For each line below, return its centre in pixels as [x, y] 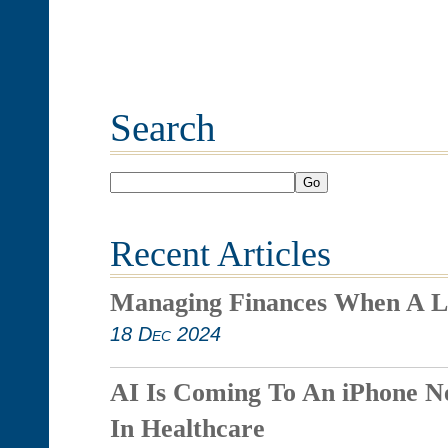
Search [162, 127]
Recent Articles [220, 254]
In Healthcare [187, 428]
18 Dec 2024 [165, 334]
